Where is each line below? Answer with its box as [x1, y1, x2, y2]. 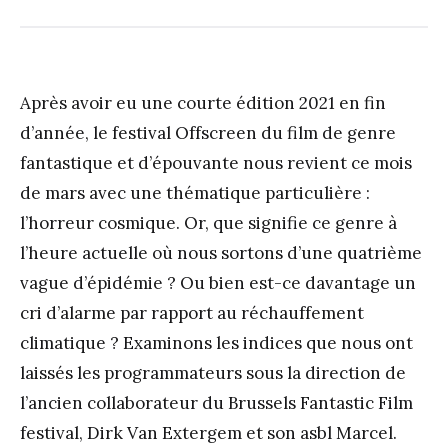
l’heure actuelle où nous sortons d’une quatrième [20, 241, 422, 264]
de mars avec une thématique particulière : [20, 181, 370, 204]
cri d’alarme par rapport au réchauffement [20, 301, 364, 324]
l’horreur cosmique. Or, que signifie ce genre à [20, 211, 397, 234]
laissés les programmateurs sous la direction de [20, 361, 406, 384]
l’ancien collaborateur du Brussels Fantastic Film [20, 391, 413, 414]
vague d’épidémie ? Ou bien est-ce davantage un [20, 271, 416, 294]
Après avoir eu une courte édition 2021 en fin [20, 91, 386, 114]
